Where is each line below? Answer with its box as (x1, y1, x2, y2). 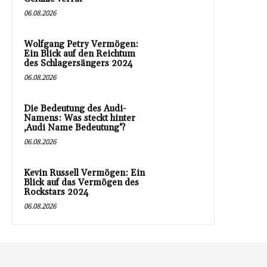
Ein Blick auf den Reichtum (24, 48, 135, 60)
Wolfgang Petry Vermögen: (24, 39, 138, 51)
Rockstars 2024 (24, 187, 89, 198)
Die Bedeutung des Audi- (24, 103, 126, 115)
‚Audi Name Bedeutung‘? (24, 122, 125, 134)
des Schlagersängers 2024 (24, 58, 133, 70)
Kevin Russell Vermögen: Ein (24, 167, 145, 179)
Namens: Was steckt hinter (24, 113, 135, 125)
